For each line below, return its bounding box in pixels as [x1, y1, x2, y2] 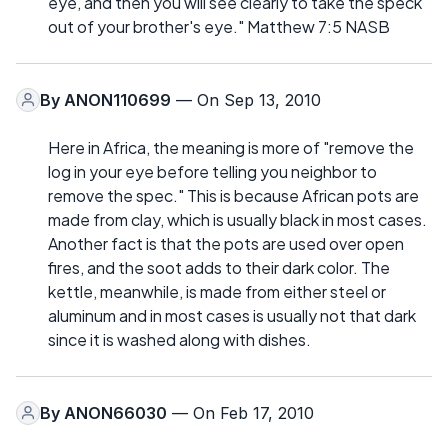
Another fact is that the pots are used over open [48, 232, 404, 254]
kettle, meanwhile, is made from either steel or [48, 280, 386, 302]
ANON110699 [64, 89, 171, 110]
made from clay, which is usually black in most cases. [48, 208, 427, 230]
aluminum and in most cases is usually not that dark [48, 304, 416, 326]
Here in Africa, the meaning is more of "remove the [48, 136, 414, 158]
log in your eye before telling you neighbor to [48, 160, 377, 182]
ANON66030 [64, 402, 167, 423]
